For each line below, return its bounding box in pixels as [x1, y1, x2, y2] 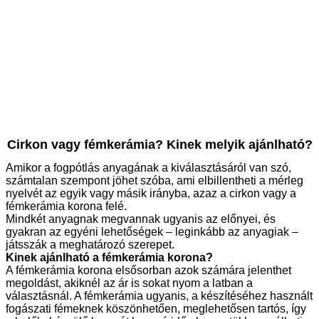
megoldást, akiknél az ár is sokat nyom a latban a [6, 277, 253, 290]
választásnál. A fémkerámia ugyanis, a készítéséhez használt [6, 290, 313, 303]
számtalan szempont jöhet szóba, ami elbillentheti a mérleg [6, 174, 303, 187]
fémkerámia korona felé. [6, 200, 127, 213]
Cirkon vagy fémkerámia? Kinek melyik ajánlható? [6, 137, 313, 152]
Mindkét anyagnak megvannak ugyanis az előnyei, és [6, 213, 276, 226]
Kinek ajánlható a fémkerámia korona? [6, 251, 213, 264]
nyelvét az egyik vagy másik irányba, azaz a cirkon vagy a [6, 187, 296, 200]
